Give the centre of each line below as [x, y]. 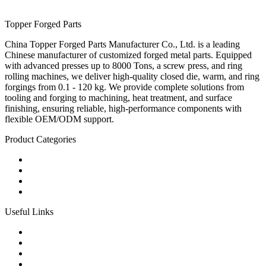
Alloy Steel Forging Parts [76, 180]
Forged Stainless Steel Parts [80, 170]
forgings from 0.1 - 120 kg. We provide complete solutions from [124, 87]
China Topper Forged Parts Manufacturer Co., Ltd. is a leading [122, 44]
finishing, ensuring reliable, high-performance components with [123, 108]
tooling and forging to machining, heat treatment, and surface [118, 97]
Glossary [45, 253]
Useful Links [29, 211]
